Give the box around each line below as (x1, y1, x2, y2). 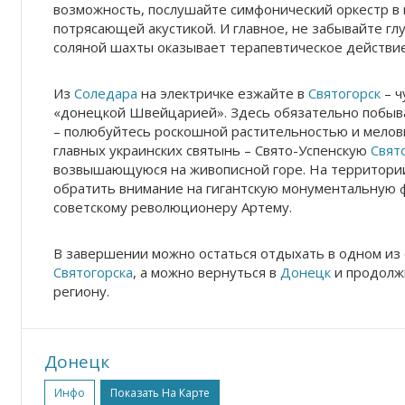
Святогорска (53, 263, 133, 281)
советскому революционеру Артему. (53, 198, 292, 216)
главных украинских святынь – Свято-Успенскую (53, 141, 371, 159)
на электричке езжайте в (137, 84, 308, 102)
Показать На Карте (110, 384, 210, 400)
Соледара (74, 84, 137, 102)
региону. (53, 282, 109, 300)
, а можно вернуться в (133, 263, 280, 281)
